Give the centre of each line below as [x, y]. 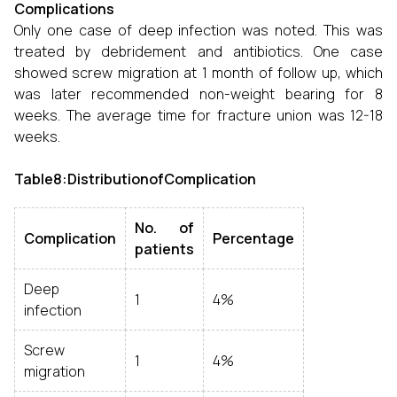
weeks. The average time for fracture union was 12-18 [198, 115]
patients [164, 249]
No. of [164, 228]
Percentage [253, 238]
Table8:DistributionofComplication [135, 179]
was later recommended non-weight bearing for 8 [198, 94]
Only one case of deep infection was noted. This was [198, 30]
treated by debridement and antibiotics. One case [198, 51]
